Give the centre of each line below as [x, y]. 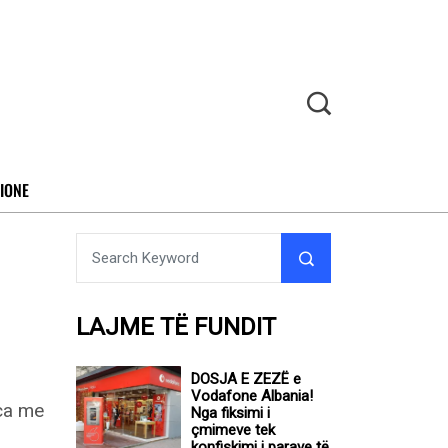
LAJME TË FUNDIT [176, 327]
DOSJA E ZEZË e [246, 379]
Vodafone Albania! [252, 396]
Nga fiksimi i [230, 413]
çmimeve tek [233, 430]
